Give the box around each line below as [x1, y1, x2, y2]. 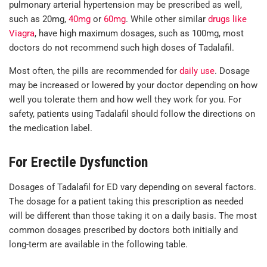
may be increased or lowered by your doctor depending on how [9, 79, 257, 91]
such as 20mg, [9, 13, 69, 24]
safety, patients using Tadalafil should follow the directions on [9, 108, 255, 119]
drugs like [208, 13, 247, 24]
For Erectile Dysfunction [9, 153, 148, 170]
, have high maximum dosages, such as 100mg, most [35, 27, 244, 39]
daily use [179, 65, 215, 76]
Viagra [9, 27, 35, 39]
